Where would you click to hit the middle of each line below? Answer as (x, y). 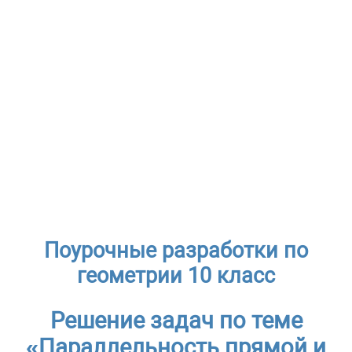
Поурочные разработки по (176, 250)
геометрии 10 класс (176, 275)
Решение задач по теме (176, 321)
